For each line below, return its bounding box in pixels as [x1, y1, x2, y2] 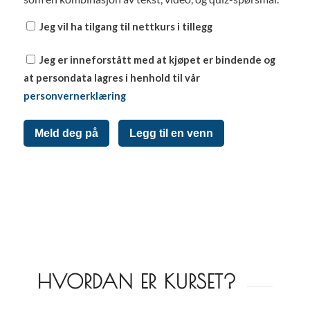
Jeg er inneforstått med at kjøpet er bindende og [37, 53, 275, 66]
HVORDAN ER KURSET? [37, 270, 237, 293]
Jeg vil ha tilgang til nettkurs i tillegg [37, 20, 212, 33]
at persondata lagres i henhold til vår [23, 71, 200, 84]
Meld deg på [34, 127, 98, 139]
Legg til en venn [129, 127, 213, 139]
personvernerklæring [23, 89, 126, 102]
